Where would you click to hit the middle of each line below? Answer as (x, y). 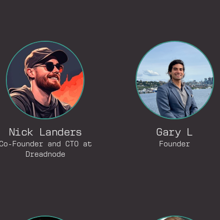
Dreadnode (45, 155)
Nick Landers (45, 133)
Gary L (175, 133)
